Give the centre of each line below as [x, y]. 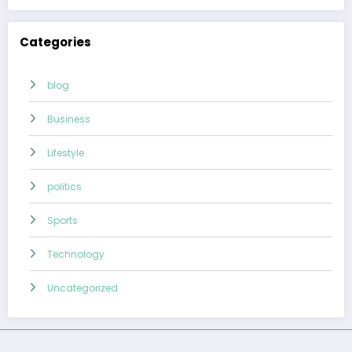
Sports [62, 221]
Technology [76, 255]
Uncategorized [82, 288]
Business [69, 119]
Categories [55, 42]
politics [64, 187]
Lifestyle [66, 153]
